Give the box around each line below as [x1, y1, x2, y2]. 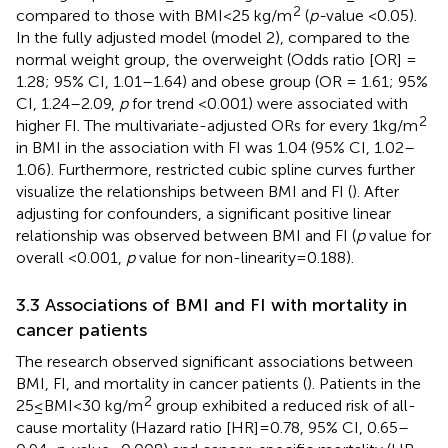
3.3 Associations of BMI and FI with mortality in [16, 293, 407, 316]
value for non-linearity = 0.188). [135, 247, 354, 267]
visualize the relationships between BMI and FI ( [16, 181, 352, 201]
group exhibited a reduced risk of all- [152, 395, 416, 415]
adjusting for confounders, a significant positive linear [16, 203, 391, 223]
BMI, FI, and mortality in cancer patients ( [16, 373, 307, 393]
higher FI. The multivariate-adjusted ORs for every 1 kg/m [16, 115, 418, 135]
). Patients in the [307, 373, 421, 393]
